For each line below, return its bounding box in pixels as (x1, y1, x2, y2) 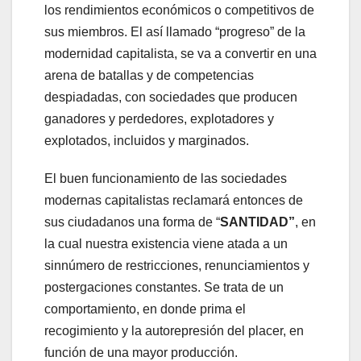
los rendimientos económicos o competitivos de (44, 2, 314, 17)
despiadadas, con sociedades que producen (44, 89, 297, 104)
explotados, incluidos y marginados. (44, 133, 249, 147)
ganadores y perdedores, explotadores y (44, 111, 274, 126)
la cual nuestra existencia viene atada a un (44, 236, 288, 251)
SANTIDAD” (220, 214, 295, 229)
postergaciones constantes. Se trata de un (44, 280, 284, 294)
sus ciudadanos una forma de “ (44, 214, 220, 229)
